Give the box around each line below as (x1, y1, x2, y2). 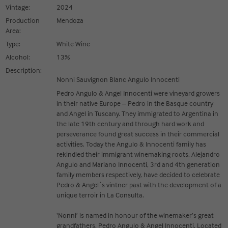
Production (6, 16, 40, 24)
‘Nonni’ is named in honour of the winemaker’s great (56, 211, 214, 219)
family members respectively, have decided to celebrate (56, 170, 220, 179)
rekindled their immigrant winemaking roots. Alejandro (56, 150, 220, 158)
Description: (6, 66, 42, 74)
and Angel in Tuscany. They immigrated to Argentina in (56, 109, 219, 118)
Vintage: (6, 3, 31, 11)
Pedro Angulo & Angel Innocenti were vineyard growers (56, 89, 220, 97)
